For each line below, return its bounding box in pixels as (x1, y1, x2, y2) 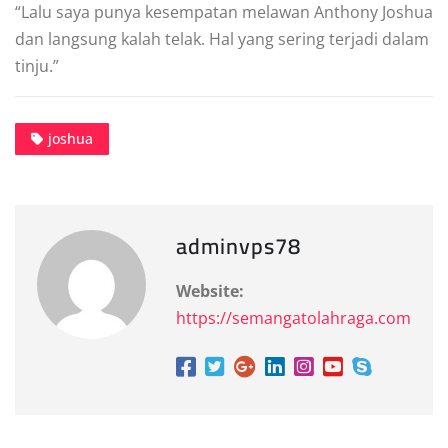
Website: (176, 279, 244, 302)
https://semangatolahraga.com (176, 306, 411, 329)
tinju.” (15, 54, 59, 77)
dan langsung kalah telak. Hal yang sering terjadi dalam (15, 27, 429, 50)
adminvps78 (176, 224, 301, 267)
